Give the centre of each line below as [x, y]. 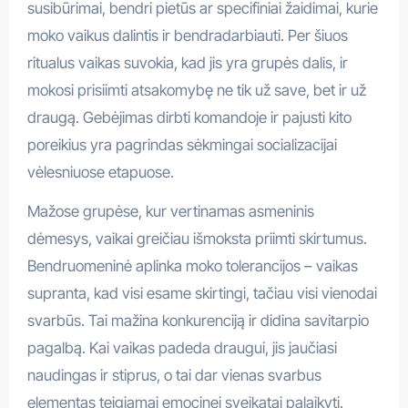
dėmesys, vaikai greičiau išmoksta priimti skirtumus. [197, 239]
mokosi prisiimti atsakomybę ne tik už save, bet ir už [196, 91]
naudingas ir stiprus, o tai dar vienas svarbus [174, 376]
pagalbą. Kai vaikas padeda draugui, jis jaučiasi [182, 348]
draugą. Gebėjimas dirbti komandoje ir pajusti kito [189, 118]
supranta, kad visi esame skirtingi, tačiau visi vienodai [202, 294]
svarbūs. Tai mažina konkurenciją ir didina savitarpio [198, 321]
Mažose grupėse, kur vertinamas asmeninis [170, 212]
